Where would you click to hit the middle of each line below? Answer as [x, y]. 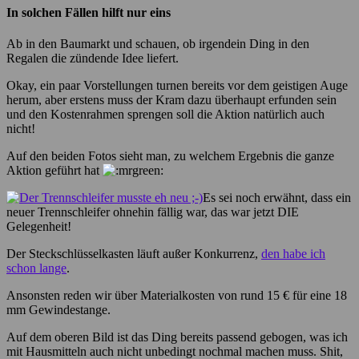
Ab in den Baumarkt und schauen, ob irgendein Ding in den [158, 44]
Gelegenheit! [39, 227]
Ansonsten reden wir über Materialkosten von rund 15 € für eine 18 [177, 296]
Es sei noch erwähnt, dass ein [277, 198]
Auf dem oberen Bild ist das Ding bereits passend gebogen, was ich [177, 337]
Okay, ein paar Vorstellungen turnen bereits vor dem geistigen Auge [177, 86]
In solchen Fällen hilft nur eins [89, 13]
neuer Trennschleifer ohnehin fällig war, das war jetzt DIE [153, 212]
